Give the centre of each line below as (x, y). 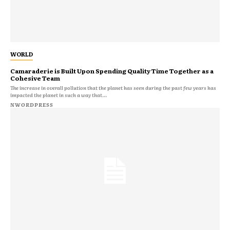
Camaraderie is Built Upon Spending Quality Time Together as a (112, 71)
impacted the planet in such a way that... (59, 94)
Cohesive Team (35, 78)
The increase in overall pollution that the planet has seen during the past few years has (113, 87)
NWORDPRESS (32, 104)
